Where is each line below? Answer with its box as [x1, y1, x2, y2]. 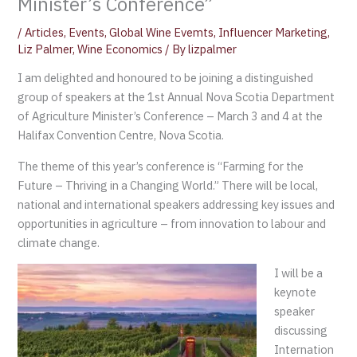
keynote [274, 284, 317, 300]
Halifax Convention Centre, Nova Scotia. [18, 127, 225, 143]
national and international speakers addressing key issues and [18, 196, 335, 212]
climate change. [18, 234, 100, 250]
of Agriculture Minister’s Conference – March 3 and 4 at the [18, 108, 324, 124]
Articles [25, 24, 65, 40]
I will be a [274, 265, 324, 281]
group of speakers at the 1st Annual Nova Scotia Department [18, 89, 335, 105]
